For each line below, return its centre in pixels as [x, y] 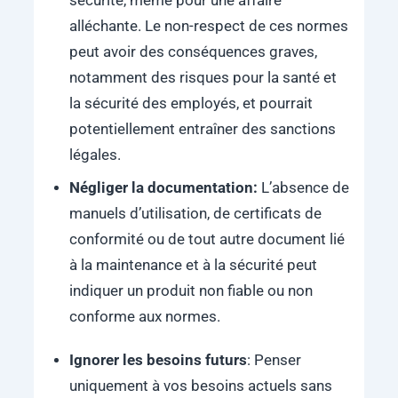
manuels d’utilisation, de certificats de [195, 213]
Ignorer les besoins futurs [158, 360]
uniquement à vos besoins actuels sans [200, 386]
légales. [95, 155]
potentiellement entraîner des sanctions [202, 129]
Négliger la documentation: [165, 187]
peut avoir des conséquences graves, [193, 52]
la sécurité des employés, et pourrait [191, 103]
